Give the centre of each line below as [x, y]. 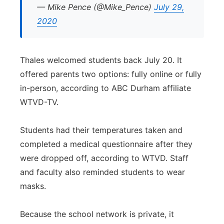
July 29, [169, 7]
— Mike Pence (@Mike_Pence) [95, 7]
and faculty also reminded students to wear [102, 172]
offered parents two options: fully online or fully [111, 74]
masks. [33, 186]
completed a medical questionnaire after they [106, 144]
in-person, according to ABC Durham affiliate [105, 88]
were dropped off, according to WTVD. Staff [104, 158]
